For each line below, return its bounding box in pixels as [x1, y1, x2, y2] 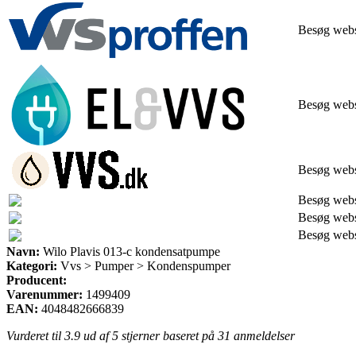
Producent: [6, 273, 67, 287]
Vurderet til [6, 328, 64, 342]
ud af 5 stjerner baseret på [80, 328, 218, 342]
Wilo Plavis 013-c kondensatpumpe [40, 244, 220, 258]
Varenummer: [6, 287, 83, 301]
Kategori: [6, 258, 57, 273]
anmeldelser [230, 328, 295, 342]
